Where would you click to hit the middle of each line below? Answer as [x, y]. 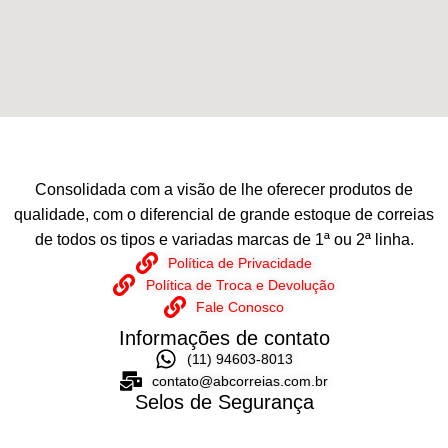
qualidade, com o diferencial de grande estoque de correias [224, 214]
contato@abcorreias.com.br [240, 380]
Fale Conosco [240, 306]
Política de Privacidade [240, 262]
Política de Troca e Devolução [240, 284]
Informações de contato [224, 337]
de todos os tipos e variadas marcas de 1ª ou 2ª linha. [224, 239]
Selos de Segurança [224, 401]
